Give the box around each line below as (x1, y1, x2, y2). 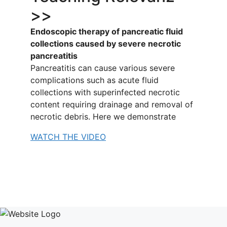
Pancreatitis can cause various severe (30, 63, 175, 73)
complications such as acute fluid (30, 75, 159, 85)
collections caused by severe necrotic (30, 39, 181, 49)
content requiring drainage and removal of (30, 99, 193, 109)
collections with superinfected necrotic (30, 87, 180, 97)
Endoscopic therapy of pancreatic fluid (30, 26, 183, 36)
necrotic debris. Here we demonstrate (30, 111, 176, 122)
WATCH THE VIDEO (30, 132, 106, 142)
